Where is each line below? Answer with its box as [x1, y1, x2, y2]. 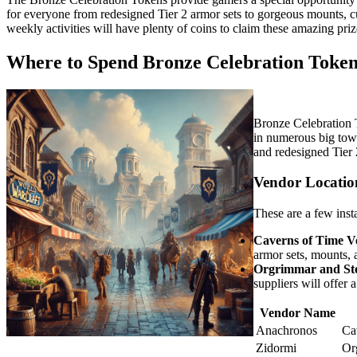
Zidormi [256, 341, 296, 355]
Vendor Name [259, 306, 335, 320]
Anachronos [256, 324, 317, 338]
